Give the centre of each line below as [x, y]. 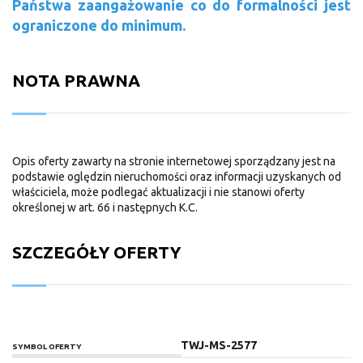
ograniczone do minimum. [99, 26]
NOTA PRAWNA [76, 81]
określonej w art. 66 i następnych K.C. [105, 208]
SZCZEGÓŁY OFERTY [96, 252]
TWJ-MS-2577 [218, 346]
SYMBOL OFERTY [47, 347]
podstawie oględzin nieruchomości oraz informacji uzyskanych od [177, 177]
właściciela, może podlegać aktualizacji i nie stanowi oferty [158, 192]
